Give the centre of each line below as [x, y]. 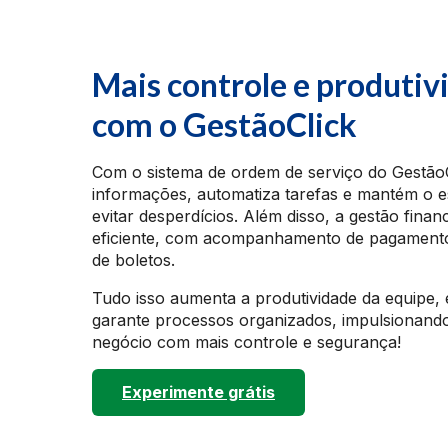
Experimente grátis [198, 392]
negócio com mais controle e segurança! [246, 342]
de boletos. [133, 260]
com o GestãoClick [224, 124]
